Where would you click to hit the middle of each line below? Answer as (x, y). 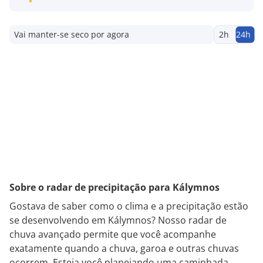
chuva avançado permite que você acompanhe (113, 234)
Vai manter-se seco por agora (72, 34)
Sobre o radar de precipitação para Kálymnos (114, 187)
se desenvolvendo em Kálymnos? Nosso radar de (118, 220)
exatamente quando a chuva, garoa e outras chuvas (124, 248)
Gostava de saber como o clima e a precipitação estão (129, 206)
